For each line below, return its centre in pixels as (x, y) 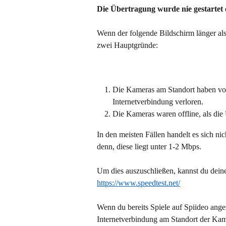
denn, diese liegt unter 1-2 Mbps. (149, 146)
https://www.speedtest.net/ (138, 183)
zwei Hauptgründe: (127, 45)
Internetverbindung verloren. (158, 102)
